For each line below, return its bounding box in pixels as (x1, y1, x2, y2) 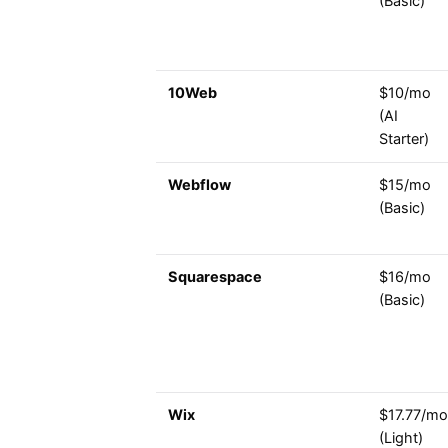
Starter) (379, 130, 429, 149)
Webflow (168, 176, 231, 195)
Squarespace (168, 268, 262, 287)
